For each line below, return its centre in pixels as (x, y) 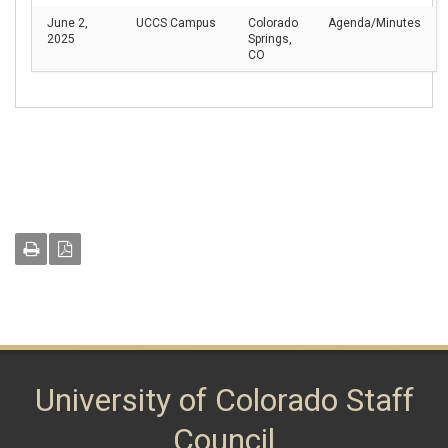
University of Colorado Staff (224, 399)
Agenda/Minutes (374, 22)
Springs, (270, 38)
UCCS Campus (176, 22)
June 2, (67, 22)
